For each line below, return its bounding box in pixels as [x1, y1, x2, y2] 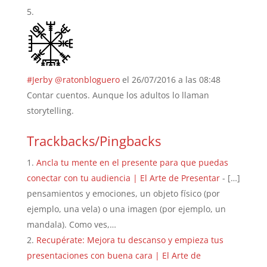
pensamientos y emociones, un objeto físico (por [26, 187, 220, 199]
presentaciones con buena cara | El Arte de [26, 249, 201, 261]
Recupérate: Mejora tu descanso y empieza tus [36, 234, 223, 246]
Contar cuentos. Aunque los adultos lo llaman [26, 89, 209, 101]
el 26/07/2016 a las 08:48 [122, 73, 221, 85]
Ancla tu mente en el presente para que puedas [36, 156, 228, 168]
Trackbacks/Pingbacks [26, 131, 161, 150]
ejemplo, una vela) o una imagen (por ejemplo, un [26, 203, 226, 215]
